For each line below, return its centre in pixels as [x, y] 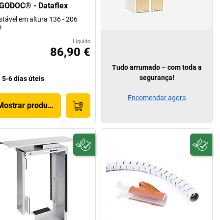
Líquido [82, 42]
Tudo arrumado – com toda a [157, 68]
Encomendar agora [157, 98]
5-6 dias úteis [23, 79]
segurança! [157, 78]
